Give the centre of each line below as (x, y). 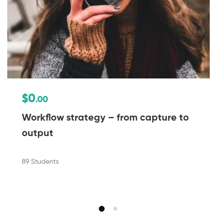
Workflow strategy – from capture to (105, 118)
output (38, 133)
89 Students (40, 162)
